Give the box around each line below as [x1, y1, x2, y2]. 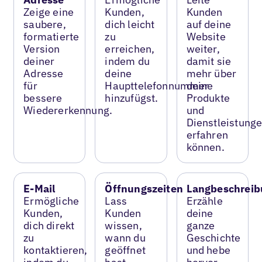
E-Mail [23, 181, 56, 195]
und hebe [186, 243, 230, 257]
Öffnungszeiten [105, 181, 183, 195]
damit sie [186, 54, 232, 68]
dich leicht [105, 17, 155, 31]
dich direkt [23, 218, 75, 232]
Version [23, 42, 60, 56]
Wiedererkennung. [23, 103, 113, 117]
